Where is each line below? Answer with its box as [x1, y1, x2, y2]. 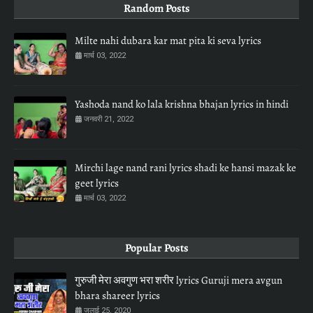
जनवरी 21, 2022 [84, 115, 133, 124]
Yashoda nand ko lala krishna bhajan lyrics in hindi [75, 97, 289, 112]
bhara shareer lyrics [75, 289, 160, 303]
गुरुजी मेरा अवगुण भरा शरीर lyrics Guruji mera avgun [75, 273, 282, 288]
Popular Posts [124, 240, 189, 256]
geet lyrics [75, 176, 119, 191]
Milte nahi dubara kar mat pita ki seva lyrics [75, 34, 261, 48]
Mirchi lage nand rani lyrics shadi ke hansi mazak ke [75, 161, 296, 175]
